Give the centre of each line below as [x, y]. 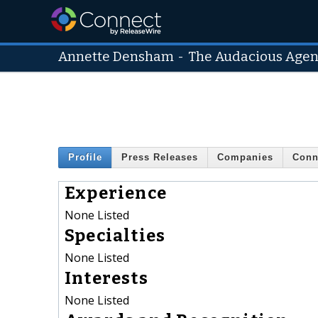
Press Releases [160, 158]
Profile [85, 158]
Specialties [115, 235]
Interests [106, 278]
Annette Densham [116, 57]
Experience [116, 193]
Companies [245, 158]
